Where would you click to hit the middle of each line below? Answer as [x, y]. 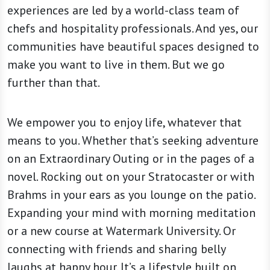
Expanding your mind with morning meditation [131, 213]
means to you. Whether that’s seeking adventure [133, 140]
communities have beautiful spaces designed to [133, 46]
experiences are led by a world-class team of [123, 10]
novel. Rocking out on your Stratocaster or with [131, 177]
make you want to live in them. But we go [116, 64]
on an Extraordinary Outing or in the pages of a [131, 159]
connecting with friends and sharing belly [116, 249]
